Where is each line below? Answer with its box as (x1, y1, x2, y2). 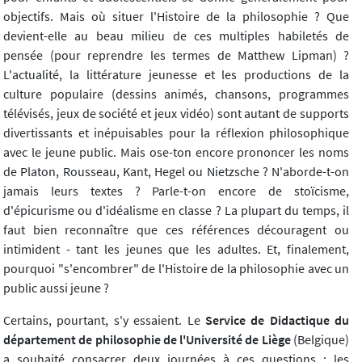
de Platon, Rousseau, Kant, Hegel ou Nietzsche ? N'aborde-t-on (3, 163, 349, 180)
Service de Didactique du (204, 312, 349, 329)
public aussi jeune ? (3, 280, 109, 297)
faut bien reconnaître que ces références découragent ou (3, 221, 349, 238)
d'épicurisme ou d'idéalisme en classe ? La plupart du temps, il (3, 202, 349, 219)
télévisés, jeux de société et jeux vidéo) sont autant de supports (3, 105, 349, 122)
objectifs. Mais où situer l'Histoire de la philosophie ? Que (3, 8, 349, 25)
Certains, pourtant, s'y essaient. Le (3, 312, 205, 329)
